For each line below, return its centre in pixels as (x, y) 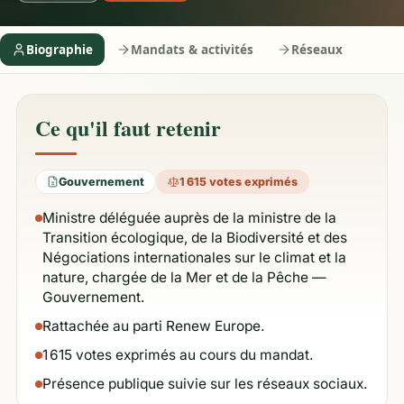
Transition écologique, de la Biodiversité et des (195, 238)
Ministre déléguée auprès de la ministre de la (189, 218)
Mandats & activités (192, 49)
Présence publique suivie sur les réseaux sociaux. (205, 384)
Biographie (60, 49)
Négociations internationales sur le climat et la (194, 257)
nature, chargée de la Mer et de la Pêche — (184, 277)
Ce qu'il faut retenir (128, 128)
